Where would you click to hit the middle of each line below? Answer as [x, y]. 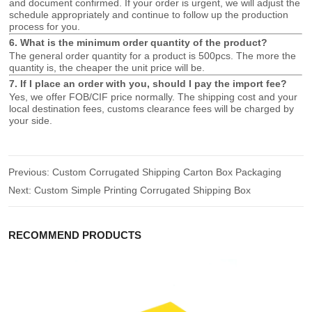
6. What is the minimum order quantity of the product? [139, 43]
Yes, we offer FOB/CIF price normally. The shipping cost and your [154, 97]
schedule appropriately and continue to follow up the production [149, 15]
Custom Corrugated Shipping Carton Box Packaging [167, 172]
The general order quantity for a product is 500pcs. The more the [153, 56]
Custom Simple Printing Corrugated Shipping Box [143, 190]
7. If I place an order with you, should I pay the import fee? [148, 84]
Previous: [31, 172]
